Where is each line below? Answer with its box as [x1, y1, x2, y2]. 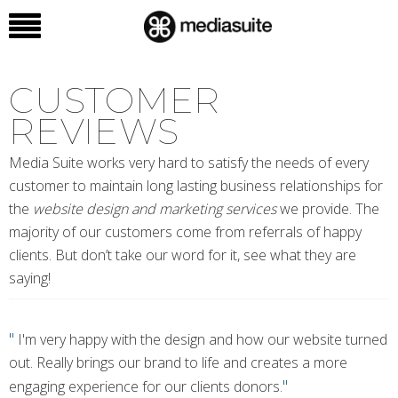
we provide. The [276, 199, 379, 219]
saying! [9, 268, 51, 288]
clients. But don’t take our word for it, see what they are [9, 245, 356, 265]
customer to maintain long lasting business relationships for [9, 176, 383, 195]
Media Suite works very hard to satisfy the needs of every [9, 153, 369, 172]
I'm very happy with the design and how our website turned [14, 330, 387, 349]
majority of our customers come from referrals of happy [9, 222, 362, 242]
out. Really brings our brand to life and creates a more [9, 353, 347, 372]
